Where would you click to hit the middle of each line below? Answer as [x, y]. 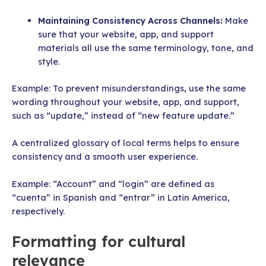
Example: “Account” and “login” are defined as [113, 184]
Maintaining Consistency [91, 20]
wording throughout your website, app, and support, [126, 102]
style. [49, 61]
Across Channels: [185, 20]
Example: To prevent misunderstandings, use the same [129, 88]
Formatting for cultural [99, 241]
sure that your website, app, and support [126, 34]
